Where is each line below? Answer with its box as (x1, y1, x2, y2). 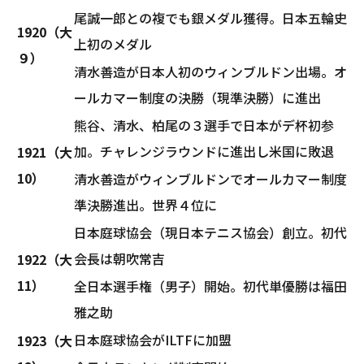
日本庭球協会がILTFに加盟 (74, 329, 232, 349)
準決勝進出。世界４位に (74, 194, 217, 214)
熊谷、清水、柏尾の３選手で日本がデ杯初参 (74, 115, 334, 135)
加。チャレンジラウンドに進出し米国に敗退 (74, 141, 334, 161)
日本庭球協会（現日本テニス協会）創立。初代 (74, 222, 347, 242)
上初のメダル (74, 33, 152, 54)
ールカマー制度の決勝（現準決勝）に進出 (74, 87, 321, 107)
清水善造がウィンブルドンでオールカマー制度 (74, 168, 347, 188)
